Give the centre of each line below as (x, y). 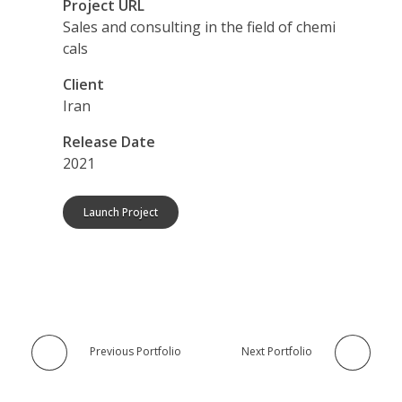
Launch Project (121, 212)
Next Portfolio (277, 351)
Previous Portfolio (135, 351)
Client (83, 84)
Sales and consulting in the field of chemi (199, 26)
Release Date (109, 141)
